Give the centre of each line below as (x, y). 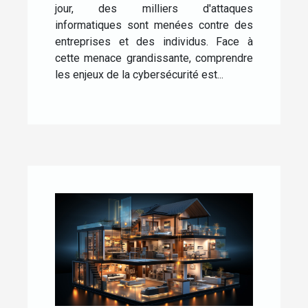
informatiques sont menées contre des (154, 25)
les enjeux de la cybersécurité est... (139, 74)
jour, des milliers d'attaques (154, 8)
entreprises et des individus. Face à (154, 41)
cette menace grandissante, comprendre (154, 58)
